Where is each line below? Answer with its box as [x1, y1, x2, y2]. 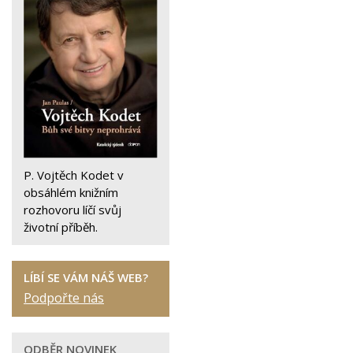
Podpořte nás [24, 289, 104, 307]
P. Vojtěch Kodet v [24, 167, 124, 184]
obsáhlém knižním [24, 184, 118, 201]
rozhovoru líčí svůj [24, 202, 121, 218]
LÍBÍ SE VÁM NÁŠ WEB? [24, 269, 148, 286]
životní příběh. [24, 219, 98, 236]
